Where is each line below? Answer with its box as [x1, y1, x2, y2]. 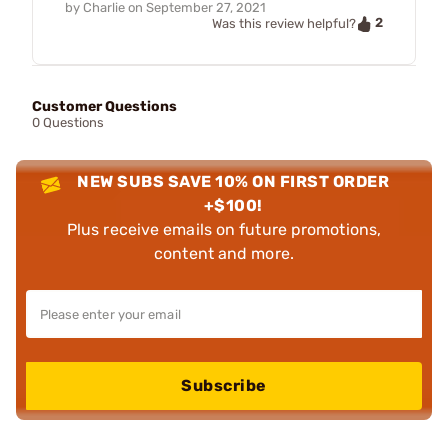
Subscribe [181, 375, 267, 395]
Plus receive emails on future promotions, [66, 219, 382, 239]
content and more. [154, 243, 294, 263]
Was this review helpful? [212, 15, 356, 31]
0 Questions [32, 114, 104, 130]
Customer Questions [32, 97, 177, 115]
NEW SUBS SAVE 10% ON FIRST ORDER [77, 171, 390, 191]
